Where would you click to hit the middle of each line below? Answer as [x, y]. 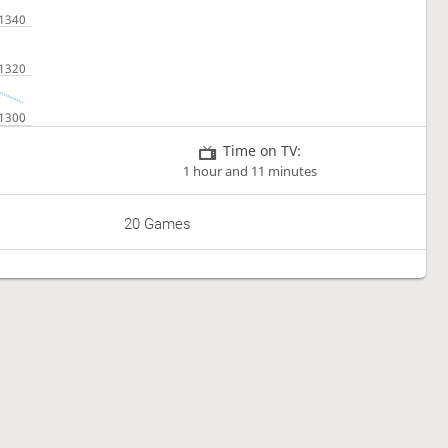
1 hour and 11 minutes [250, 171]
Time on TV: [262, 150]
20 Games [158, 224]
